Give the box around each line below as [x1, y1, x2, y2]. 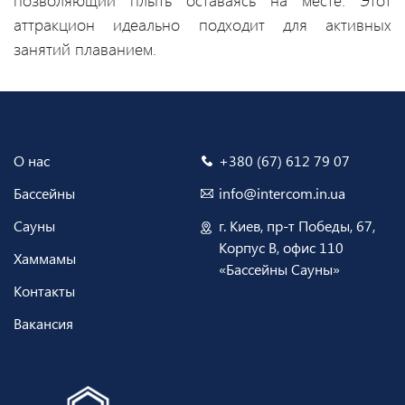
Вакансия [14, 314, 73, 334]
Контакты [14, 281, 75, 301]
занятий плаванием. [14, 38, 156, 61]
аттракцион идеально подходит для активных [14, 14, 391, 36]
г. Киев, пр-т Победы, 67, [219, 216, 375, 236]
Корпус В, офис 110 [219, 238, 344, 258]
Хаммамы [14, 249, 76, 268]
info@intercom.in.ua [219, 184, 345, 203]
